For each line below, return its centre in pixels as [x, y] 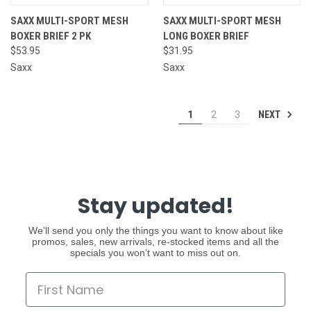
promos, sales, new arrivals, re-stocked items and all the [155, 242]
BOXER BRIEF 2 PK [51, 36]
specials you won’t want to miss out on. [155, 253]
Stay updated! [155, 207]
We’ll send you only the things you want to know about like [155, 231]
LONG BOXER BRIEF [206, 36]
